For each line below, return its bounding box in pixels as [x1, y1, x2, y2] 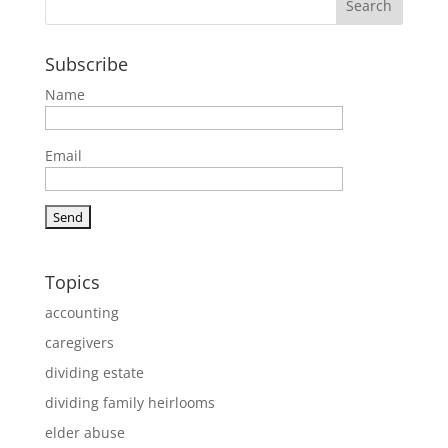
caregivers [44, 333, 114, 352]
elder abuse [44, 423, 125, 442]
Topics [44, 270, 100, 294]
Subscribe [44, 52, 128, 76]
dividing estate [44, 363, 144, 382]
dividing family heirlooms [44, 393, 215, 412]
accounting [44, 303, 119, 322]
